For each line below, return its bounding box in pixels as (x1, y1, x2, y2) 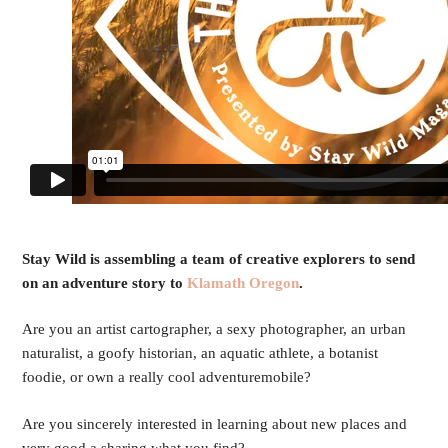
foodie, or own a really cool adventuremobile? (22, 369, 312, 386)
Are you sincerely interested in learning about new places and (22, 415, 408, 432)
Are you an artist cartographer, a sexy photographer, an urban (22, 321, 407, 338)
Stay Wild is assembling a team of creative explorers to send (22, 250, 416, 267)
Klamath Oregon (187, 274, 300, 291)
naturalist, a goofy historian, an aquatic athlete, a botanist (22, 345, 379, 362)
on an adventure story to (22, 274, 188, 291)
